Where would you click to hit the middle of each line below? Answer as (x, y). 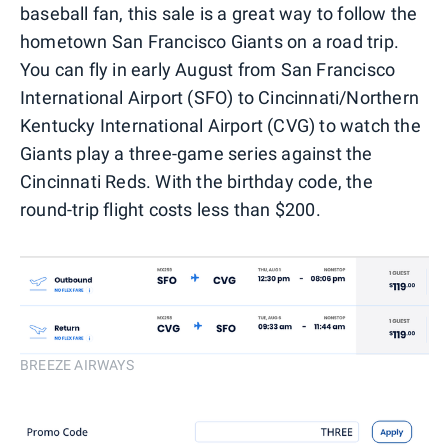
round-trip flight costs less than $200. (170, 210)
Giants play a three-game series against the (196, 154)
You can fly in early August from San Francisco (208, 70)
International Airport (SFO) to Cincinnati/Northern (220, 98)
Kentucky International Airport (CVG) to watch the (220, 126)
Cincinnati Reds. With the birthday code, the (196, 182)
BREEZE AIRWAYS (77, 365)
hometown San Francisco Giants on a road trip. (210, 42)
